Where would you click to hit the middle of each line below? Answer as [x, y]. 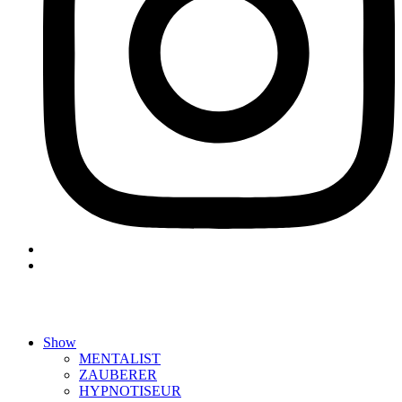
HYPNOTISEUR [130, 390]
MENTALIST [120, 358]
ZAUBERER [118, 374]
